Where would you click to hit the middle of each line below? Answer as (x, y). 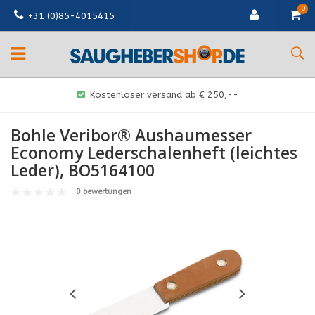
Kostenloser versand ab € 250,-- (164, 95)
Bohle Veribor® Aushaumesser (131, 135)
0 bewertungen (104, 192)
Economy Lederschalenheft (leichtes (154, 153)
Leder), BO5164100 (83, 170)
